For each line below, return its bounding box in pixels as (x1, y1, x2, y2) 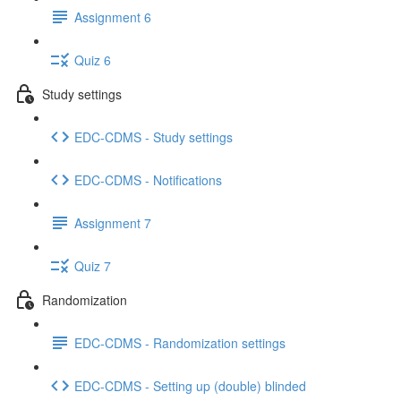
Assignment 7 (74, 213, 151, 232)
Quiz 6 (74, 50, 111, 69)
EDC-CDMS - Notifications (74, 170, 222, 189)
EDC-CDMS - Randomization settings (74, 333, 286, 352)
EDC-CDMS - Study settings (74, 127, 233, 146)
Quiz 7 (74, 256, 111, 275)
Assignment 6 (74, 7, 151, 26)
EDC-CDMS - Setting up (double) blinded (74, 376, 306, 395)
